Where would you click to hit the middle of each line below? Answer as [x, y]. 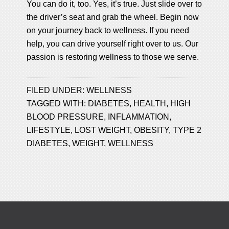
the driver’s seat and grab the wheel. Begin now [113, 17]
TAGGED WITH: [58, 103]
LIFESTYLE [49, 130]
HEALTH [150, 103]
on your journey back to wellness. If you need [108, 30]
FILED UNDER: [57, 90]
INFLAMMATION [139, 117]
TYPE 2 [187, 130]
